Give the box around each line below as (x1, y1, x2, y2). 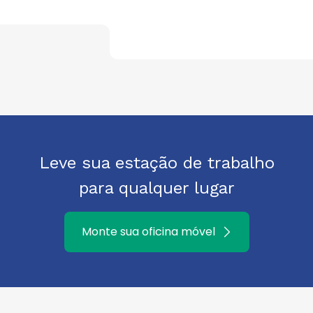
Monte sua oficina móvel (81, 224, 215, 240)
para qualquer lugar (78, 178, 235, 198)
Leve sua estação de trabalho (38, 153, 275, 173)
